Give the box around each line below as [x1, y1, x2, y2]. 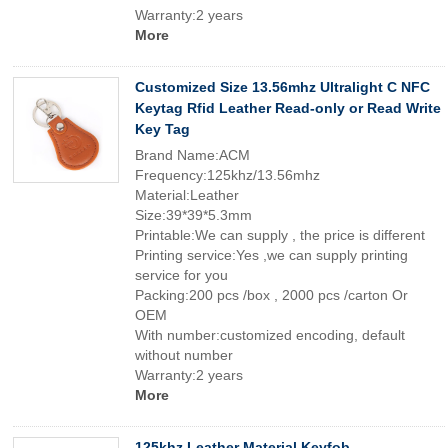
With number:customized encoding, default [135, 327, 405, 343]
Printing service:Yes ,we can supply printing [135, 247, 408, 263]
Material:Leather [135, 187, 239, 203]
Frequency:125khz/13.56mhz [135, 167, 320, 183]
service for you [135, 267, 228, 283]
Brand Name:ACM [135, 147, 250, 163]
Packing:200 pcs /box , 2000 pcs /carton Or [135, 287, 408, 303]
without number [135, 347, 233, 363]
